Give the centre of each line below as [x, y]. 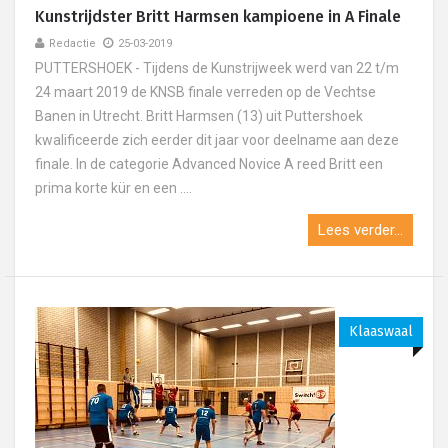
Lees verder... [360, 230]
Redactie [72, 43]
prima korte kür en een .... [113, 188]
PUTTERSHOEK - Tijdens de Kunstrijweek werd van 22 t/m [217, 68]
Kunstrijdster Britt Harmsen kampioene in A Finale [218, 16]
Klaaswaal [381, 331]
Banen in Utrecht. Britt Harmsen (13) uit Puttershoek [199, 116]
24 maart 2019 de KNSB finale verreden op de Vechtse [205, 92]
